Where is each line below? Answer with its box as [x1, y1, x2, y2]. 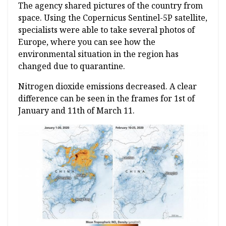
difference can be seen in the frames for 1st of [18, 93, 195, 104]
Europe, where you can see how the [18, 36, 155, 48]
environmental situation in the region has [18, 48, 179, 60]
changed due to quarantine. [18, 61, 125, 72]
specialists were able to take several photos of [18, 24, 195, 36]
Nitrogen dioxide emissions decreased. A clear [18, 81, 197, 92]
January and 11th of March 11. [18, 105, 135, 117]
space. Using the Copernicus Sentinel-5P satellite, [18, 12, 207, 24]
